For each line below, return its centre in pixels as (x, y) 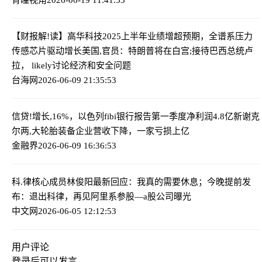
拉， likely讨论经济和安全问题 (71, 65)
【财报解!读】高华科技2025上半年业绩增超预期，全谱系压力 (132, 36)
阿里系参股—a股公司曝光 (141, 196)
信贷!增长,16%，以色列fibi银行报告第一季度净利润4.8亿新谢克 (136, 116)
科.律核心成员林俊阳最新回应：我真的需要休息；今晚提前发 (131, 182)
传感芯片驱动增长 (47, 51)
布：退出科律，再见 (51, 196)
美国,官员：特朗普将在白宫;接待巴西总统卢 (168, 51)
